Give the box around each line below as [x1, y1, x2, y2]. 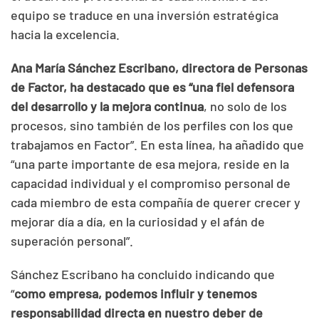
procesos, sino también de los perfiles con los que [11, 117, 293, 133]
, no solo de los [204, 98, 287, 114]
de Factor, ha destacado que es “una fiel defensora [11, 78, 294, 95]
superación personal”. [11, 232, 136, 249]
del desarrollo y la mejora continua [11, 98, 204, 114]
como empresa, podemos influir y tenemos [14, 285, 257, 301]
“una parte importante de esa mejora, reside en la [11, 155, 289, 172]
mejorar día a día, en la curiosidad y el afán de [11, 213, 265, 229]
